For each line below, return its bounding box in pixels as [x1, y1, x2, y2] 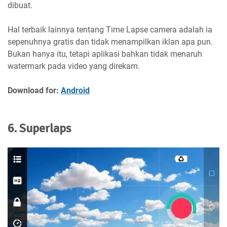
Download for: [8, 86, 61, 96]
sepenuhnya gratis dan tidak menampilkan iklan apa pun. [8, 37, 213, 47]
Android [61, 86, 90, 96]
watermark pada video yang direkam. [8, 61, 140, 71]
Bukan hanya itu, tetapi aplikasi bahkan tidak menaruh [8, 49, 202, 59]
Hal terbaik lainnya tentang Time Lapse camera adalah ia [8, 25, 212, 35]
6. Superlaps [8, 121, 71, 136]
